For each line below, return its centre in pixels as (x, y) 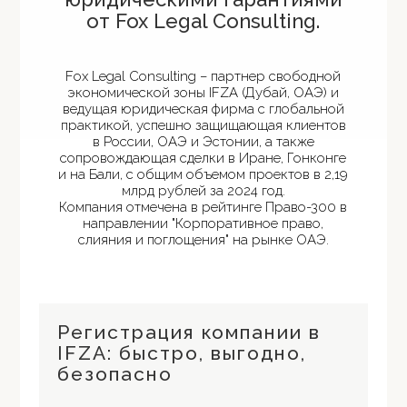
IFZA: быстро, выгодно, (181, 353)
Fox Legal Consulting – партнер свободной (203, 76)
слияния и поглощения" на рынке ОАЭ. (203, 240)
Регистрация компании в (189, 332)
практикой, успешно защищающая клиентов (203, 125)
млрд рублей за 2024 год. (203, 191)
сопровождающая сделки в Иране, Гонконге (203, 158)
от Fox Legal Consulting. (203, 21)
